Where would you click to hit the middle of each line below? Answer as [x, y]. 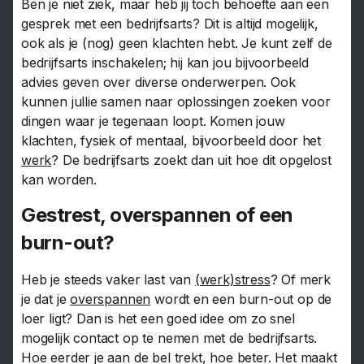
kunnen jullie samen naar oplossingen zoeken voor [176, 102]
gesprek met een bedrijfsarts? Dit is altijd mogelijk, [170, 24]
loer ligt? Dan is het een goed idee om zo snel [158, 318]
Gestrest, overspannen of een [157, 214]
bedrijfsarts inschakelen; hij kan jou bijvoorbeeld [165, 63]
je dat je [46, 299]
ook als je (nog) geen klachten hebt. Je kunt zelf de [177, 43]
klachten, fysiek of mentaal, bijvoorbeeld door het [171, 141]
